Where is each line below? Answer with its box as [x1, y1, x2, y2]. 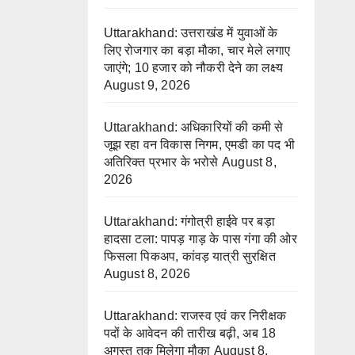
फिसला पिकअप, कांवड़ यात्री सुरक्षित [103, 250, 276, 264]
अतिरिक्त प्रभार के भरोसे [103, 155, 219, 170]
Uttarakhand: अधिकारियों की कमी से [103, 120, 284, 135]
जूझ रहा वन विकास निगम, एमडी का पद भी [103, 138, 296, 152]
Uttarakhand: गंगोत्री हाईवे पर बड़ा [103, 215, 275, 229]
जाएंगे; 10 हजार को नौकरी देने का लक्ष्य [103, 61, 284, 75]
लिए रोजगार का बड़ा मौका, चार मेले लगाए [103, 44, 291, 58]
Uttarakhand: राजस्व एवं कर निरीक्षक [103, 309, 287, 323]
